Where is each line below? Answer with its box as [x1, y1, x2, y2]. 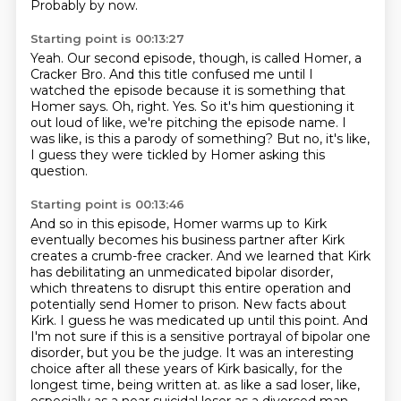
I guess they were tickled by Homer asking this [30, 147, 325, 163]
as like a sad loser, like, [223, 377, 360, 393]
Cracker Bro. [30, 66, 109, 82]
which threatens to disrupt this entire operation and [30, 280, 351, 296]
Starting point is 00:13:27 [30, 31, 184, 46]
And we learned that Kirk [216, 248, 371, 264]
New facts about [242, 296, 346, 312]
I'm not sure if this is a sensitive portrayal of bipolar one [30, 328, 371, 345]
